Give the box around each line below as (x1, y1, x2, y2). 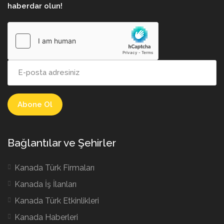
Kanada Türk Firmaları (14, 162, 94, 172)
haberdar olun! (7, 1, 62, 10)
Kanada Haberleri (14, 212, 78, 222)
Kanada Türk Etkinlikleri (14, 195, 99, 205)
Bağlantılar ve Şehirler (7, 136, 116, 149)
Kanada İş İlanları (14, 179, 76, 189)
